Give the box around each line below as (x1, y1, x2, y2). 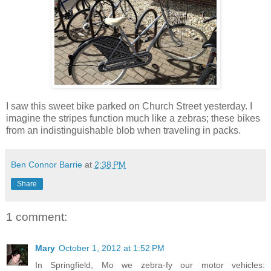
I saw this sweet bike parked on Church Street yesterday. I (6, 101, 252, 112)
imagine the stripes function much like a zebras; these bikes (6, 113, 260, 124)
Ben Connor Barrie (11, 160, 82, 170)
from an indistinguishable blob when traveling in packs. (6, 125, 241, 136)
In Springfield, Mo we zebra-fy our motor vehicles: (35, 260, 265, 270)
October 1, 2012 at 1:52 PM (59, 243, 165, 253)
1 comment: (6, 210, 67, 223)
